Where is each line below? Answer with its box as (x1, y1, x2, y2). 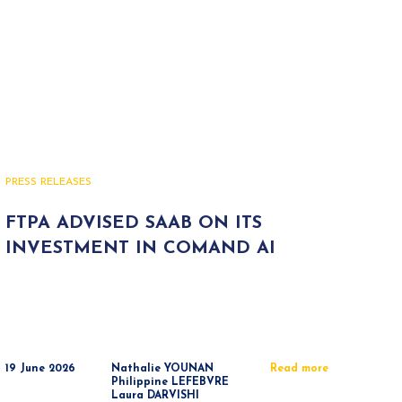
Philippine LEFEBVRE (111, 377, 229, 388)
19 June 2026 (5, 363, 75, 374)
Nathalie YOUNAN (111, 363, 214, 374)
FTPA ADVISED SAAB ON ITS (5, 214, 262, 232)
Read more (270, 363, 328, 374)
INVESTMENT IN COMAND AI (5, 240, 275, 258)
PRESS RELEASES (5, 177, 92, 188)
